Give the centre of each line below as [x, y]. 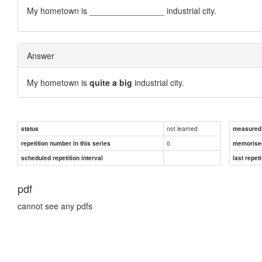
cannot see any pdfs [55, 206]
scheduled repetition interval [62, 158]
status [30, 128]
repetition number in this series [66, 143]
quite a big [111, 82]
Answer [41, 55]
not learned [182, 128]
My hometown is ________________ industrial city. [122, 10]
